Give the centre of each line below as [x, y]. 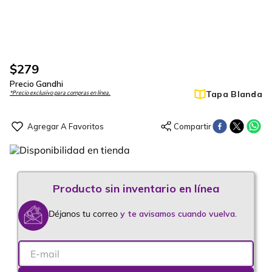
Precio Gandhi [36, 84]
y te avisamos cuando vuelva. [178, 214]
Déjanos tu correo [84, 214]
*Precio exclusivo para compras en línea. [60, 93]
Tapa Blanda [234, 94]
